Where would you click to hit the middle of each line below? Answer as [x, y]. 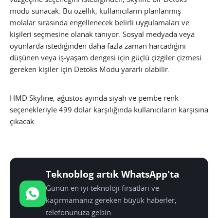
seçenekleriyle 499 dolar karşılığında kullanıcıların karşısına [109, 110]
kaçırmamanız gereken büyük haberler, [111, 200]
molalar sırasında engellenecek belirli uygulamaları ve [100, 23]
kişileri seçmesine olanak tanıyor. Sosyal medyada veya [102, 34]
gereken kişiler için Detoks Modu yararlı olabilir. [90, 69]
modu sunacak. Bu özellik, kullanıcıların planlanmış [95, 11]
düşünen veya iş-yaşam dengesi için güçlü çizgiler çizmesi [106, 58]
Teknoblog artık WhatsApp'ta [112, 174]
